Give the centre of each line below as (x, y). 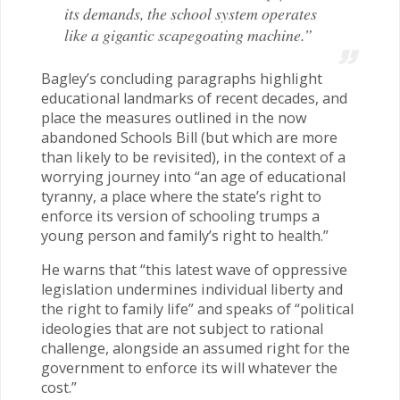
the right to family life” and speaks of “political (197, 309)
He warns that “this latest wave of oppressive (194, 270)
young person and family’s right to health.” (184, 236)
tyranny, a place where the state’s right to (181, 197)
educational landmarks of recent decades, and (194, 99)
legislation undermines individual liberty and (192, 290)
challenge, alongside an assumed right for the (195, 349)
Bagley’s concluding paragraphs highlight (181, 79)
